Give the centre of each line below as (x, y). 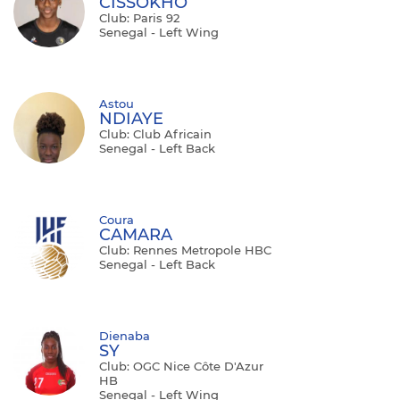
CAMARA (136, 234)
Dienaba (125, 335)
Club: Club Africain (155, 133)
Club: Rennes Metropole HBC (185, 250)
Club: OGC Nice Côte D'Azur (181, 366)
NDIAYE (131, 118)
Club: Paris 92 (139, 17)
